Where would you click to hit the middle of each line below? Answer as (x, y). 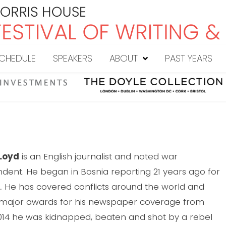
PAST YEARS (189, 59)
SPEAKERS (73, 59)
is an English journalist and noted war (99, 156)
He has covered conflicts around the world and (103, 186)
